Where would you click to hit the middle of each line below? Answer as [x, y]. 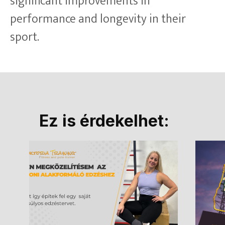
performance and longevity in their [98, 19]
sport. [25, 37]
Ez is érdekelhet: [104, 121]
